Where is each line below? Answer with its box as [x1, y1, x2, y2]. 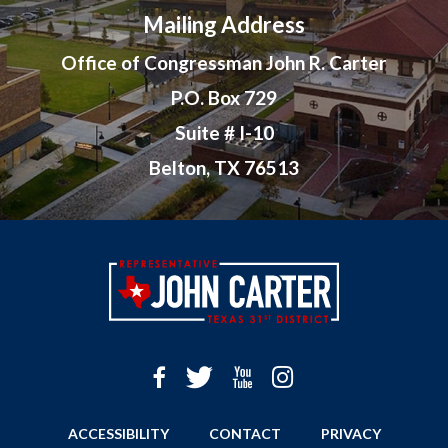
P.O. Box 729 [171, 86, 277, 110]
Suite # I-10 [174, 121, 274, 145]
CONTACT [208, 425, 281, 442]
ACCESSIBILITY [67, 425, 169, 442]
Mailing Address [143, 11, 305, 39]
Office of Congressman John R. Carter [61, 51, 387, 75]
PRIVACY [320, 425, 381, 442]
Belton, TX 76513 [149, 156, 299, 180]
